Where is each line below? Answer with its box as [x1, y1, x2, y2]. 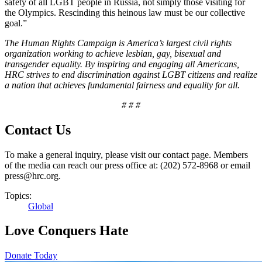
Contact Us [5, 122, 71, 137]
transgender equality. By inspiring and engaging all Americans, [5, 58, 239, 69]
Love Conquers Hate [5, 223, 129, 239]
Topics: [5, 190, 32, 201]
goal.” [5, 18, 32, 28]
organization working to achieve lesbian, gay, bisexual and [5, 48, 221, 58]
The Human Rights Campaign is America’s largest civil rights [5, 37, 232, 48]
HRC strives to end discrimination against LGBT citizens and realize [5, 69, 257, 80]
